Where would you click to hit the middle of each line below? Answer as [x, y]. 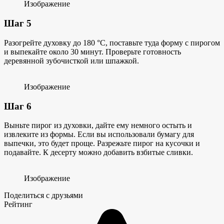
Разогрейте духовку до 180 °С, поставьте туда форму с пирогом [112, 42]
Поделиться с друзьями [43, 195]
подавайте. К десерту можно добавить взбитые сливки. [98, 152]
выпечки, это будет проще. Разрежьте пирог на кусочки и [102, 143]
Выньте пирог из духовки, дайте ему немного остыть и [98, 125]
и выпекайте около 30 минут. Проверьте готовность [92, 51]
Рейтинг [18, 204]
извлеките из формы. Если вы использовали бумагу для [99, 134]
